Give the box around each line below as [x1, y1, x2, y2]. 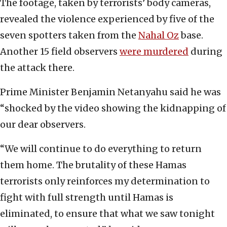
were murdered [120, 46, 188, 58]
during [188, 46, 222, 58]
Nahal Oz [138, 29, 179, 42]
